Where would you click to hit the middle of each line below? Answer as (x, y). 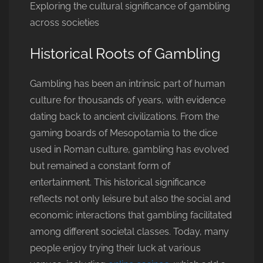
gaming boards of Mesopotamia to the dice (124, 133)
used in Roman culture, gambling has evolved (129, 149)
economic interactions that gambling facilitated (131, 215)
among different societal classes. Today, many (129, 232)
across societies (65, 23)
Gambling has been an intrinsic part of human (127, 84)
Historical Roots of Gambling (125, 53)
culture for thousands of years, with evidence (128, 100)
